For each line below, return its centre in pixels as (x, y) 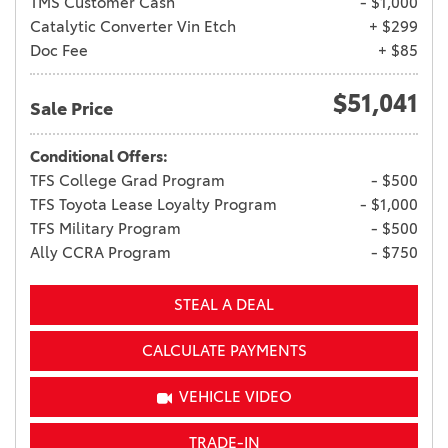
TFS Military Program (105, 229)
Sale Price (71, 109)
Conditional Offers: (99, 157)
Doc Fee (59, 51)
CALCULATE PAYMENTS (224, 351)
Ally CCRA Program (100, 253)
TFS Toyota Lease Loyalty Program (153, 205)
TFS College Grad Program (127, 181)
